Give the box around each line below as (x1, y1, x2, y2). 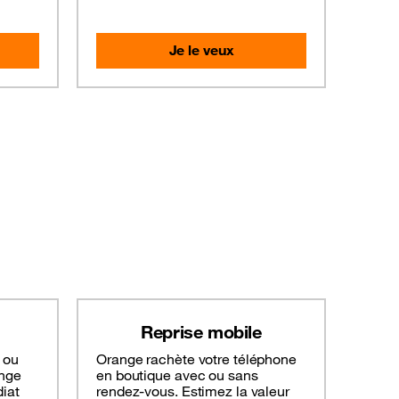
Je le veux (168, 41, 234, 60)
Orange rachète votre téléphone (96, 350, 297, 369)
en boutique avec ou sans (96, 366, 258, 385)
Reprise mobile (141, 321, 262, 344)
